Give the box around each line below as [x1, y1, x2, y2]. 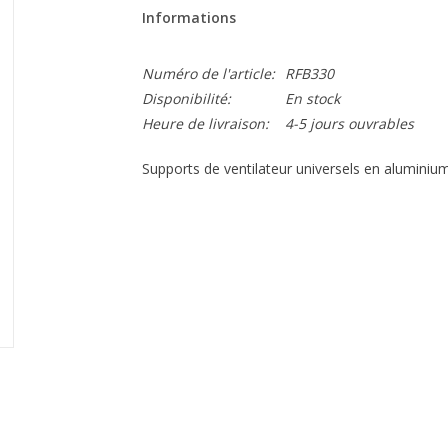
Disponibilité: [141, 89, 231, 108]
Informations [141, 8, 236, 27]
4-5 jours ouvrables [284, 114, 414, 133]
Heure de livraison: [141, 114, 269, 133]
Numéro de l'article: [141, 64, 275, 83]
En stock [284, 89, 340, 108]
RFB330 [284, 64, 334, 83]
